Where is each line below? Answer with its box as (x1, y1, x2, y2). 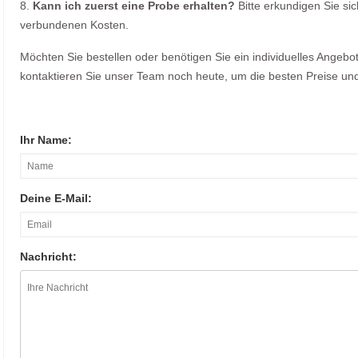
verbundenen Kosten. (20, 18, 129, 32)
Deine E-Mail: (20, 192, 92, 205)
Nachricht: (20, 250, 77, 264)
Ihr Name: (20, 133, 72, 147)
